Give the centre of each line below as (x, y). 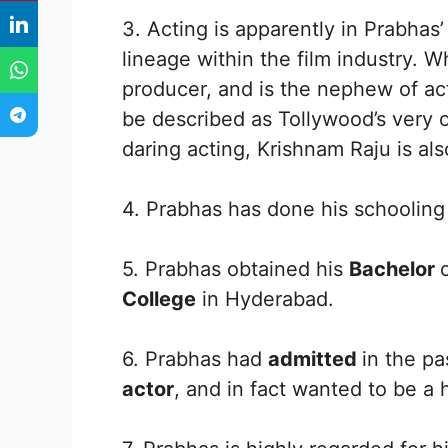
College (159, 298)
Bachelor (394, 268)
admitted (315, 358)
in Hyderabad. (265, 298)
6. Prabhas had (195, 358)
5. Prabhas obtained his (235, 268)
